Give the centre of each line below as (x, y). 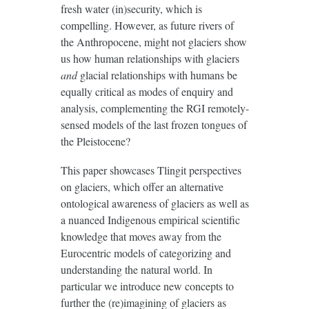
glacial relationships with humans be (157, 74)
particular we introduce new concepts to (147, 286)
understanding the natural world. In (136, 269)
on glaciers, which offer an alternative (142, 186)
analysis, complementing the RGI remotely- (154, 108)
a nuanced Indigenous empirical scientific (150, 219)
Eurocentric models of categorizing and (146, 252)
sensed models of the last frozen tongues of (153, 124)
